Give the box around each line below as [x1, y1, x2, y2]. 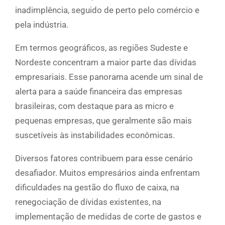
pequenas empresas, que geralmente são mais [15, 116, 192, 126]
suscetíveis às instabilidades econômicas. [15, 130, 175, 141]
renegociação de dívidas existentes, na [15, 197, 161, 207]
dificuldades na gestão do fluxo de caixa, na [15, 182, 179, 193]
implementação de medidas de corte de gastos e [15, 211, 201, 222]
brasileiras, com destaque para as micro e [15, 101, 174, 111]
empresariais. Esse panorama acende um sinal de [15, 72, 203, 82]
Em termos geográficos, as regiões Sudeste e [15, 43, 188, 53]
